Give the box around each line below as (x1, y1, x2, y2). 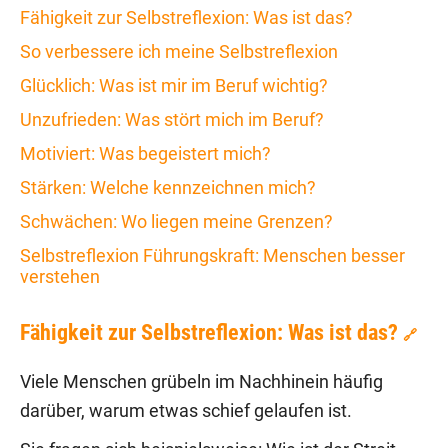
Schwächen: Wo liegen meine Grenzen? (20, 210, 333, 232)
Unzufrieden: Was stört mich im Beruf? (20, 108, 324, 130)
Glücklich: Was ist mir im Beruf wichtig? (20, 74, 328, 96)
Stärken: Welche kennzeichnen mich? (20, 176, 316, 198)
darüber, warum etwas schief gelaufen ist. (20, 400, 352, 421)
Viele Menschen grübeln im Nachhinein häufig (20, 371, 383, 392)
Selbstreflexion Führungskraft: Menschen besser (20, 244, 405, 266)
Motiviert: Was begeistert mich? (20, 142, 271, 164)
